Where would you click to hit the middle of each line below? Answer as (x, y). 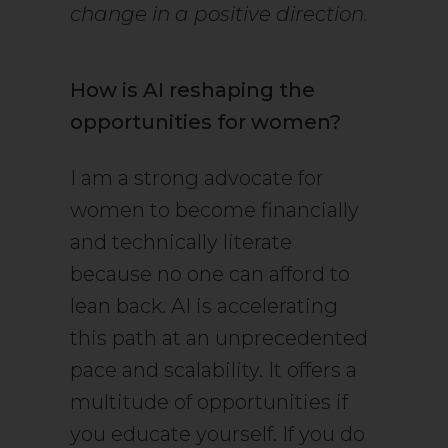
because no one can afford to (210, 274)
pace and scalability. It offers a (213, 370)
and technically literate (181, 242)
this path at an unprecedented (219, 338)
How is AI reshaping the (192, 90)
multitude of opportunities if (209, 402)
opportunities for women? (205, 122)
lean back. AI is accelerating (204, 306)
